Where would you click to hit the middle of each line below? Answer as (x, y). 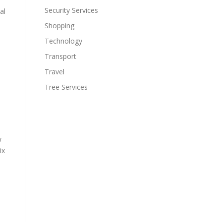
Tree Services (66, 87)
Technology (63, 41)
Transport (60, 56)
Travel (55, 72)
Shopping (59, 26)
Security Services (71, 10)
